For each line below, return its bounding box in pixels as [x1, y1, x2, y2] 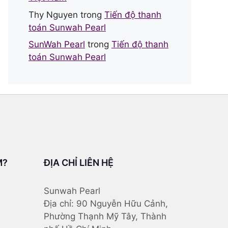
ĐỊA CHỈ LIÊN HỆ [44, 157, 113, 168]
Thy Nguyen [28, 9, 78, 20]
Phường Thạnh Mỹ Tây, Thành [44, 211, 166, 221]
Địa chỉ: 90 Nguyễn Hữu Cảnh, [44, 198, 168, 209]
